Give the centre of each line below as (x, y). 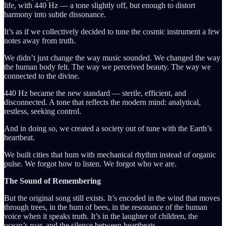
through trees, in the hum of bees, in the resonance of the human (106, 207)
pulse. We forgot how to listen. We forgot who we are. (90, 163)
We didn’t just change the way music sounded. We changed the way (112, 58)
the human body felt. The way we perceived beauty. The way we (107, 67)
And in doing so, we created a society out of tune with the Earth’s (108, 128)
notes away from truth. (40, 40)
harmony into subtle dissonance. (55, 14)
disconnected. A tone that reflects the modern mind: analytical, (102, 102)
